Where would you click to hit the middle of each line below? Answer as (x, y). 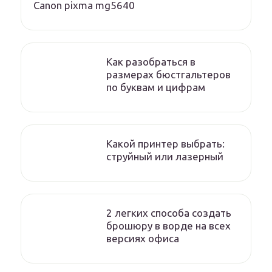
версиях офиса (143, 239)
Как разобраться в (151, 62)
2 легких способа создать (169, 213)
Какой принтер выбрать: (165, 144)
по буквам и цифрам (156, 87)
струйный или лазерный (165, 157)
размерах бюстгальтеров (168, 75)
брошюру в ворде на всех (168, 226)
